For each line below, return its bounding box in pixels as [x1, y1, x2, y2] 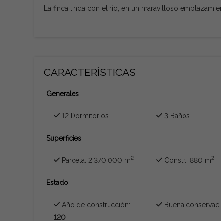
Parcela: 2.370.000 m [59, 156, 131, 164]
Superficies [46, 134, 81, 142]
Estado [46, 178, 68, 186]
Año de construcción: [59, 200, 130, 209]
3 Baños [162, 111, 190, 120]
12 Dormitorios [59, 111, 109, 120]
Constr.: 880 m [162, 156, 212, 164]
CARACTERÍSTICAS [43, 66, 136, 78]
